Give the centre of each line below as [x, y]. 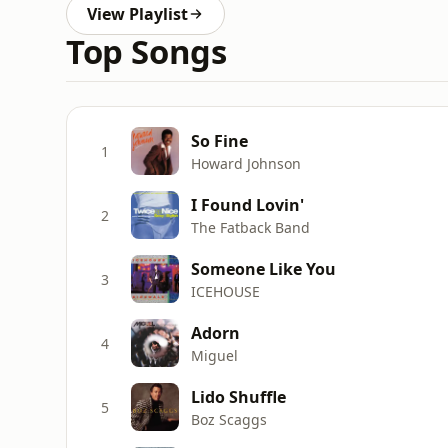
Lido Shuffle [238, 396]
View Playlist [137, 14]
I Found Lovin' [247, 204]
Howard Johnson [246, 163]
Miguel [214, 355]
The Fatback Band [250, 227]
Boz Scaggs [229, 419]
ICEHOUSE [225, 291]
